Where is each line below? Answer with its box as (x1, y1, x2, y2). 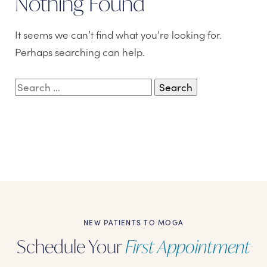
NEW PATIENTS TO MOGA (83, 217, 184, 227)
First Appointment (125, 234, 250, 258)
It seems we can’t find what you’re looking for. (15, 27, 222, 42)
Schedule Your (17, 234, 125, 258)
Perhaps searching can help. (15, 44, 145, 59)
